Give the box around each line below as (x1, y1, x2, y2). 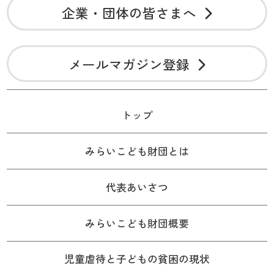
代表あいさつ (106, 179, 168, 194)
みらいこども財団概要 (85, 215, 189, 231)
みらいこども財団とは (85, 143, 189, 158)
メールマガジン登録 (68, 54, 190, 73)
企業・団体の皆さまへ (61, 2, 196, 22)
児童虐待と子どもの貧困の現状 (64, 251, 210, 267)
